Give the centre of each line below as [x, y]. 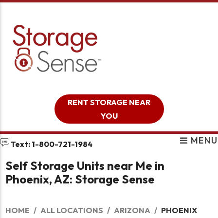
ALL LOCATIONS [72, 210]
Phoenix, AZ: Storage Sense [80, 179]
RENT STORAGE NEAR [109, 102]
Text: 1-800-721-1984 [51, 144]
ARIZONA [132, 210]
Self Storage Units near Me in [85, 165]
